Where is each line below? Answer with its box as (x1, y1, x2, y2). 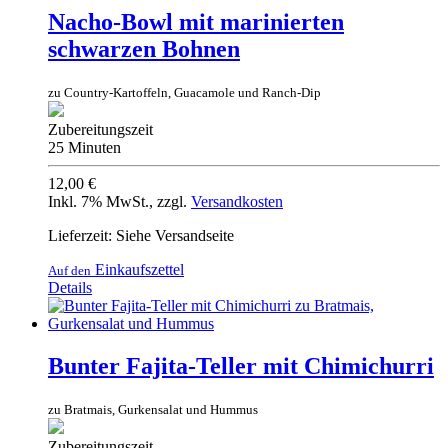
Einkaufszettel (91, 260, 184, 278)
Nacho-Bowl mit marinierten (48, 8, 344, 35)
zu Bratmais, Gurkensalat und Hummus (48, 401, 258, 417)
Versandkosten (191, 192, 283, 210)
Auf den (48, 262, 91, 278)
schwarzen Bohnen (48, 35, 240, 62)
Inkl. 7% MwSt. (48, 192, 149, 210)
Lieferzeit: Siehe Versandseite (48, 226, 234, 244)
